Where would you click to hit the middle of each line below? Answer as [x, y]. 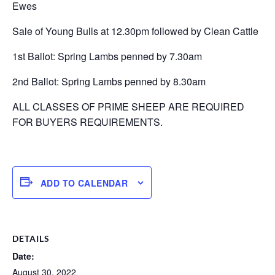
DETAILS [31, 238]
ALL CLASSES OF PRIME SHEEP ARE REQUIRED [128, 107]
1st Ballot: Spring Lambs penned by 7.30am [107, 56]
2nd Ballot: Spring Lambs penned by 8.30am [109, 81]
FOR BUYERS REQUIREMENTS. [87, 122]
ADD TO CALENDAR [84, 183]
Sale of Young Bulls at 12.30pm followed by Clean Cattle [135, 31]
